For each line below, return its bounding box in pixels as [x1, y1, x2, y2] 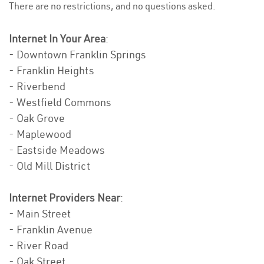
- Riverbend [9, 80, 65, 94]
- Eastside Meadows [9, 143, 105, 157]
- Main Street [9, 207, 71, 221]
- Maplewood [9, 127, 71, 141]
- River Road [9, 239, 68, 253]
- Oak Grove [9, 111, 65, 126]
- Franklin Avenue [9, 223, 93, 237]
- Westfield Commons [9, 95, 111, 110]
